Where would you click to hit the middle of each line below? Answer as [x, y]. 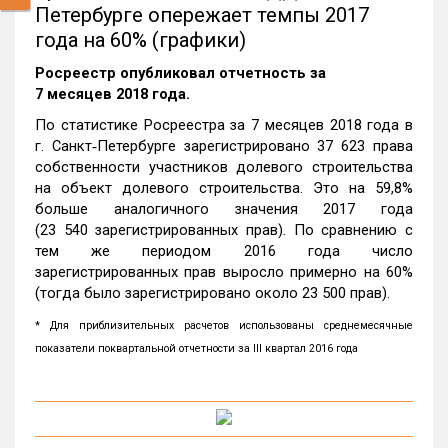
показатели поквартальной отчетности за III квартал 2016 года [196, 348]
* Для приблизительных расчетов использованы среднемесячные [224, 325]
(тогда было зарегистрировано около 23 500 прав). [212, 293]
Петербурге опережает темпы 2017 [202, 15]
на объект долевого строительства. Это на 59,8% [224, 188]
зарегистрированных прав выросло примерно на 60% [224, 272]
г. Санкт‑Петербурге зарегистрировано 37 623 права [224, 146]
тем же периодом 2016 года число [224, 251]
